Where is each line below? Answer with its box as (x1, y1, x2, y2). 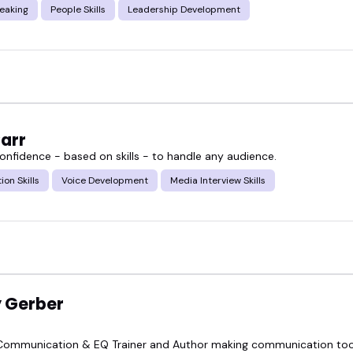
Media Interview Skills (170, 173, 266, 187)
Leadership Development (128, 2, 240, 16)
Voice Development (61, 173, 148, 187)
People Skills (50, 2, 106, 16)
